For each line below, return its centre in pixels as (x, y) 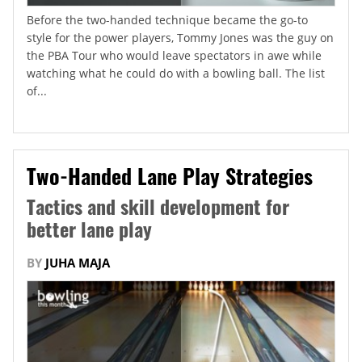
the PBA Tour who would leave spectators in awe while (174, 56)
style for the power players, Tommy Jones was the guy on (180, 38)
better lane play (89, 229)
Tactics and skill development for (158, 206)
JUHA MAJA (78, 263)
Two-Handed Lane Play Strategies (170, 176)
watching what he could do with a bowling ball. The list (176, 74)
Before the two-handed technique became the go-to (167, 20)
